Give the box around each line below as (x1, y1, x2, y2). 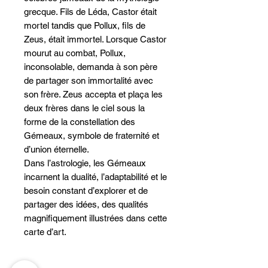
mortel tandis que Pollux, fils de (24, 20, 145, 31)
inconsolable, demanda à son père (24, 62, 157, 72)
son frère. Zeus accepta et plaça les (24, 89, 163, 100)
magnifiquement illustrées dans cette (24, 213, 167, 224)
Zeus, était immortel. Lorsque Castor (24, 34, 166, 45)
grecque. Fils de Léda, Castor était (24, 7, 157, 17)
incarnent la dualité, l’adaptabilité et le (24, 172, 167, 182)
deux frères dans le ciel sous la (24, 103, 145, 114)
